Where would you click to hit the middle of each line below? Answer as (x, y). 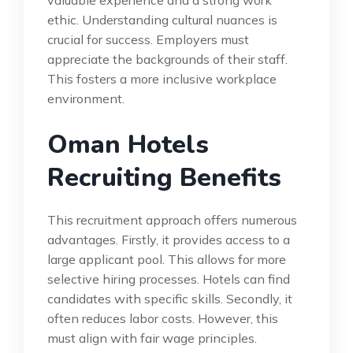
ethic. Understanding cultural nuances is (162, 20)
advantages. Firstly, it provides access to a (169, 240)
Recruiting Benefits (164, 178)
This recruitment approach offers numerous (172, 220)
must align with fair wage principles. (152, 338)
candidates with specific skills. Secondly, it (170, 299)
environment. (86, 99)
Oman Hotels (128, 145)
